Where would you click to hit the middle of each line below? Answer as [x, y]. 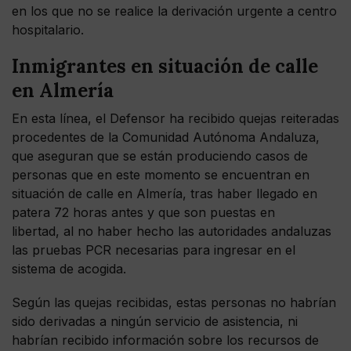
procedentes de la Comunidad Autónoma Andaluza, [166, 137]
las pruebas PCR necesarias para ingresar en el [154, 250]
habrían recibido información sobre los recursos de [165, 340]
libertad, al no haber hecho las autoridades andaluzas [172, 231]
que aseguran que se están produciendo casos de [160, 156]
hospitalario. [48, 29]
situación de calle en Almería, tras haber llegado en [165, 193]
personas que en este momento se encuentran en [161, 174]
